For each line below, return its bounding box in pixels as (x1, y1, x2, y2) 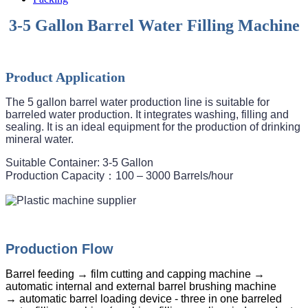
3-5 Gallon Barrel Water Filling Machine (8, 16, 300, 34)
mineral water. (5, 133, 76, 145)
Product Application (5, 69, 125, 85)
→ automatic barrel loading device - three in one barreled (5, 292, 282, 305)
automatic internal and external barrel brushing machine (5, 280, 276, 292)
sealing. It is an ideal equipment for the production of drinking (5, 120, 300, 133)
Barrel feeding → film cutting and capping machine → (5, 267, 265, 280)
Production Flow (5, 241, 113, 256)
